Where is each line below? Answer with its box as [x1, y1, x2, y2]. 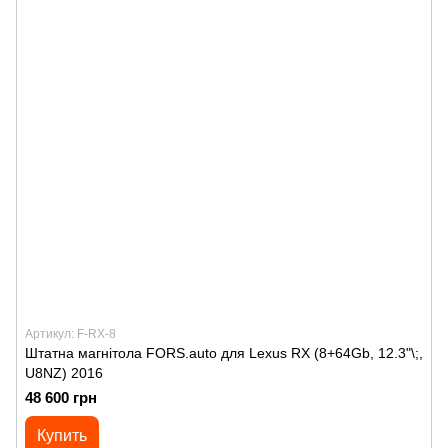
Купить [37, 427, 87, 444]
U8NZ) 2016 [25, 365, 103, 381]
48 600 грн [25, 389, 97, 406]
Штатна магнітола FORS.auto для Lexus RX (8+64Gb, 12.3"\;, [25, 345, 423, 361]
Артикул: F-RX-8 [25, 327, 116, 341]
